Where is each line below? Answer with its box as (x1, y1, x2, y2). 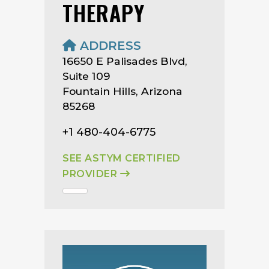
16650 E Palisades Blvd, (62, 54, 187, 67)
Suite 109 (62, 69, 110, 82)
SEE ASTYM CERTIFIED (62, 152, 181, 164)
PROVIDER (62, 168, 120, 180)
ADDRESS (76, 38, 141, 53)
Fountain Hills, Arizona (62, 84, 183, 97)
